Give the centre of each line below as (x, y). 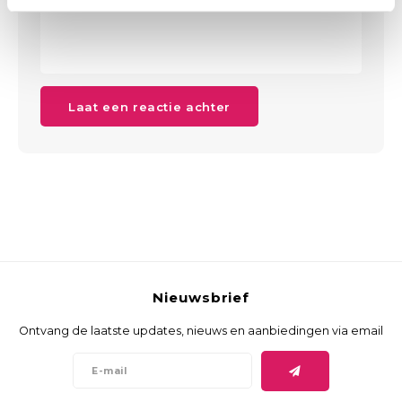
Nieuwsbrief (201, 297)
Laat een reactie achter (149, 106)
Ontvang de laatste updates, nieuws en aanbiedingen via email (201, 331)
